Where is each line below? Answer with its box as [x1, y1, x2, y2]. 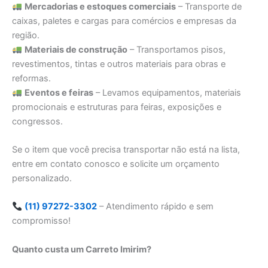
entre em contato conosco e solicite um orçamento [12, 159, 220, 170]
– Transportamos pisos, [127, 44, 226, 55]
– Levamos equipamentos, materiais [93, 87, 241, 98]
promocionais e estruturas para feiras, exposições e [12, 101, 221, 112]
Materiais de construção [24, 44, 127, 55]
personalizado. [12, 173, 72, 184]
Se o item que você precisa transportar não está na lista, [12, 144, 240, 156]
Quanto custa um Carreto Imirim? [12, 243, 151, 255]
